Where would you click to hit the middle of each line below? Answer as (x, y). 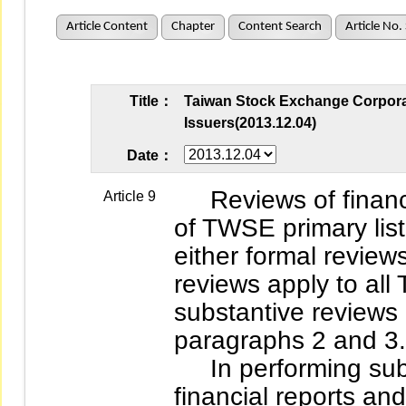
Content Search (280, 27)
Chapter (193, 27)
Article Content (106, 27)
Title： (151, 101)
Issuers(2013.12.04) (250, 123)
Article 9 (130, 196)
